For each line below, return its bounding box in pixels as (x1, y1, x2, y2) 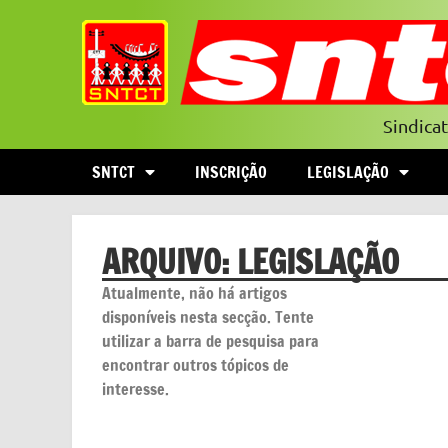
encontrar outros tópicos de (102, 354, 289, 376)
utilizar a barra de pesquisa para (102, 330, 319, 352)
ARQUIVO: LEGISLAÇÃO (102, 238, 399, 285)
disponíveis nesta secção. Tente (102, 306, 314, 328)
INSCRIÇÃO (195, 161, 267, 183)
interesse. (102, 378, 169, 400)
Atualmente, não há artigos (102, 282, 287, 304)
